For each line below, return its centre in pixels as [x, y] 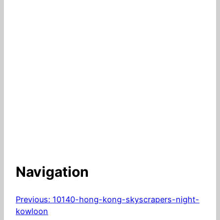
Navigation [52, 172]
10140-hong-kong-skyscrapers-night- [126, 200]
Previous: [33, 200]
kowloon [32, 211]
